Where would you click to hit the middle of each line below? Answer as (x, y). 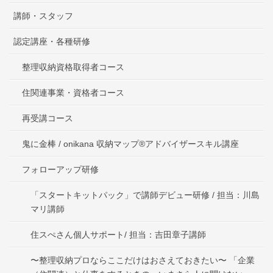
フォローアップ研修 (60, 169)
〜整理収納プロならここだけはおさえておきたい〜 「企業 (143, 260)
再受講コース (48, 118)
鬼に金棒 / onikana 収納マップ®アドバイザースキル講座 (130, 144)
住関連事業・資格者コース (73, 92)
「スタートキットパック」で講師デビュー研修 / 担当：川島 (145, 195)
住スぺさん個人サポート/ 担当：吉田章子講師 (118, 234)
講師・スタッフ (43, 16)
